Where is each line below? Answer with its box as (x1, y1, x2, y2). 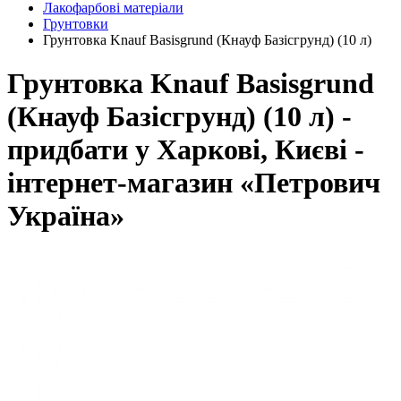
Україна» (7, 200, 124, 233)
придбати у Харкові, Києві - (7, 133, 364, 166)
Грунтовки (43, 15, 108, 31)
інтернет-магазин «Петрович (7, 166, 380, 200)
